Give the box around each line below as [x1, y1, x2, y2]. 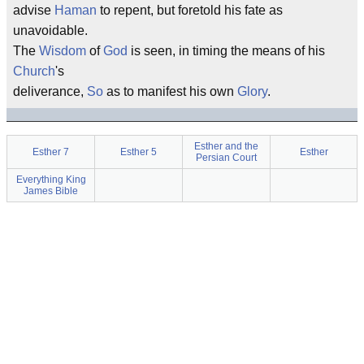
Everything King [15, 174, 86, 185]
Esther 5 [120, 146, 157, 158]
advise [13, 3, 54, 17]
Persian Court [196, 152, 257, 163]
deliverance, [13, 84, 87, 98]
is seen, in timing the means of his [128, 44, 325, 58]
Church [13, 64, 55, 78]
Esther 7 [32, 146, 69, 158]
